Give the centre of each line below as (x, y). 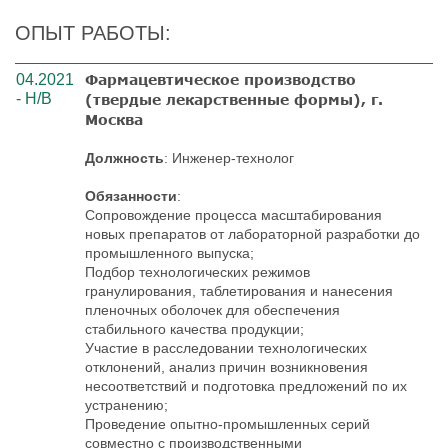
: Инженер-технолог (229, 157)
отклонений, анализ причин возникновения (226, 366)
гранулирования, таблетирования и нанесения (239, 290)
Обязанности (131, 195)
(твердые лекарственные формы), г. (234, 99)
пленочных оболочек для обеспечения (212, 309)
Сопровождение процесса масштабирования (233, 214)
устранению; (126, 404)
